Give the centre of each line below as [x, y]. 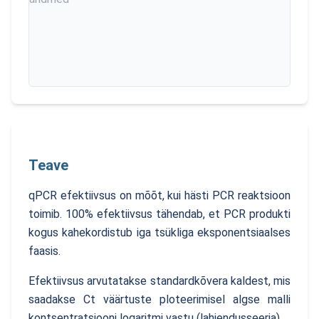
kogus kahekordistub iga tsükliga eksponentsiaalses [159, 232]
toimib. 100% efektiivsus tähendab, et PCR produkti [159, 214]
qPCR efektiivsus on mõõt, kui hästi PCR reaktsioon [159, 195]
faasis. [45, 251]
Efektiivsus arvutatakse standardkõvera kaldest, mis [159, 281]
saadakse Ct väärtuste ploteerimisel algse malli [159, 299]
